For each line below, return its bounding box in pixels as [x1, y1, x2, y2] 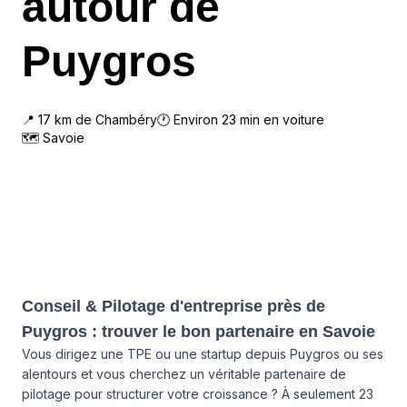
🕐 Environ [157, 112, 222, 127]
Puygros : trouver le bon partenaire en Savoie [22, 323, 375, 341]
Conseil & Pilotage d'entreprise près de [22, 297, 325, 315]
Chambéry [95, 112, 157, 127]
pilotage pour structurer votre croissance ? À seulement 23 [22, 386, 373, 402]
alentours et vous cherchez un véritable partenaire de [22, 366, 346, 382]
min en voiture [236, 112, 324, 127]
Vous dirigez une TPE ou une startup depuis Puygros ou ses [22, 346, 383, 362]
